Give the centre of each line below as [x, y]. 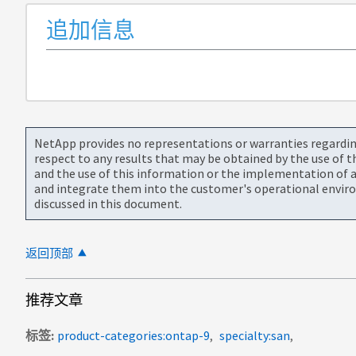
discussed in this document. [108, 203]
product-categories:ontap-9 [133, 335]
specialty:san [255, 335]
